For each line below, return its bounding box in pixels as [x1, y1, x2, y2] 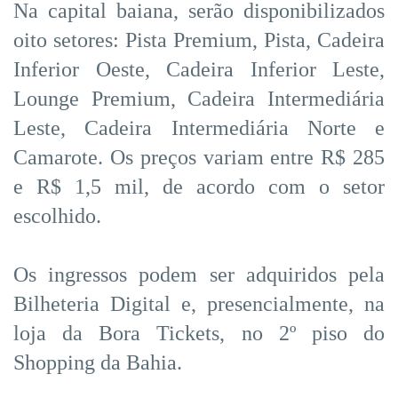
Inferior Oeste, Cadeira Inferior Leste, [13, 57, 385, 81]
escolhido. [13, 203, 101, 227]
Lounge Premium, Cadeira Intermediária [13, 86, 385, 110]
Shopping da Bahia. [13, 350, 182, 374]
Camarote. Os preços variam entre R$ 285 [13, 145, 385, 169]
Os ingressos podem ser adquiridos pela [13, 262, 385, 286]
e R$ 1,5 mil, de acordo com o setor [13, 174, 385, 198]
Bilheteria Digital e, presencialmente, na [13, 291, 385, 315]
